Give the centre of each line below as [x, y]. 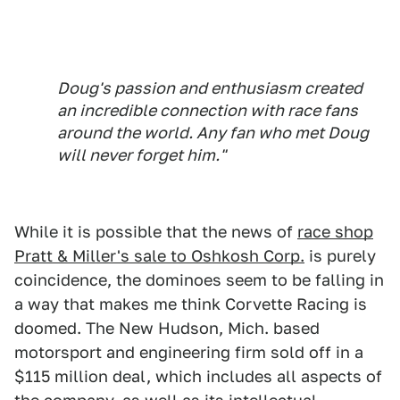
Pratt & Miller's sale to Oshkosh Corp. [159, 255]
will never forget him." [142, 154]
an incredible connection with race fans [208, 110]
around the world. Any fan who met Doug [213, 132]
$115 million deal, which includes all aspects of [198, 376]
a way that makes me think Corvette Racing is [191, 304]
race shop [335, 231]
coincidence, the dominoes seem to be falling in [199, 279]
